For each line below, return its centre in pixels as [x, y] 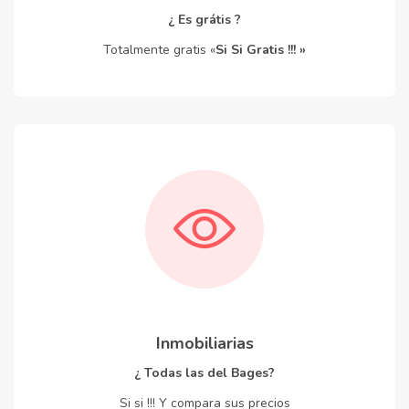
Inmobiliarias [204, 343]
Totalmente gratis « [159, 49]
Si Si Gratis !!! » [261, 49]
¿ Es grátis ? [204, 19]
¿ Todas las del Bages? [204, 372]
